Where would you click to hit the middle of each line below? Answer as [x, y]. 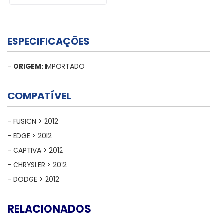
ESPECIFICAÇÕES [48, 41]
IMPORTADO [65, 66]
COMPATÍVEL [39, 96]
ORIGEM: [29, 66]
